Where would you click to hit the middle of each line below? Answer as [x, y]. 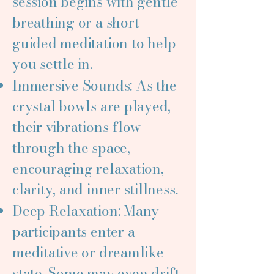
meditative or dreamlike [88, 252]
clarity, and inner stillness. [95, 189]
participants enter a [74, 231]
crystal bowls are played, [92, 106]
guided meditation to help [94, 43]
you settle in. [52, 64]
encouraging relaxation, [88, 168]
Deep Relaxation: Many [86, 211]
